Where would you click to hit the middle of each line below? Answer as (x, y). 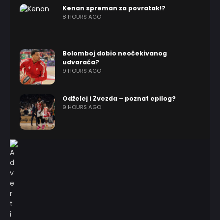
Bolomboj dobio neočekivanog (115, 54)
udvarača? (81, 62)
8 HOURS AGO (82, 17)
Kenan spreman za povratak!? (114, 8)
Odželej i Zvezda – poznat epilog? (119, 99)
